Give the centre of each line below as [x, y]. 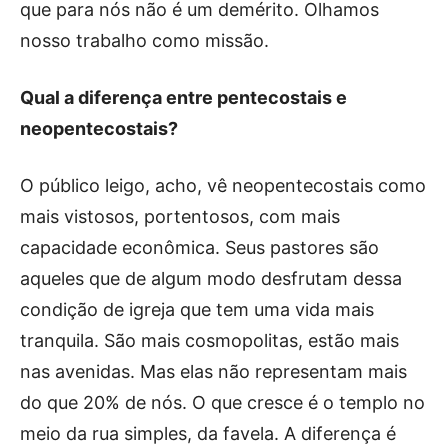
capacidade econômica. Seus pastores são [199, 247]
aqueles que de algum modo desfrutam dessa [211, 278]
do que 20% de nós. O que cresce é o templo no [222, 402]
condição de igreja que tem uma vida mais [197, 309]
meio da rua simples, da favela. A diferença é [208, 433]
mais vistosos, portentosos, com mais [180, 216]
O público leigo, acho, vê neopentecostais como [223, 185]
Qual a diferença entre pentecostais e [183, 97]
